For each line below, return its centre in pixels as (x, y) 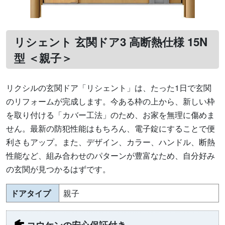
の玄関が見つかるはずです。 (58, 169)
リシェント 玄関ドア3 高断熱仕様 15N (111, 41)
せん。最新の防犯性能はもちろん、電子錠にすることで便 (110, 129)
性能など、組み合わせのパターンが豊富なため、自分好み (110, 156)
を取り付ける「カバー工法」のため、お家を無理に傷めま (110, 115)
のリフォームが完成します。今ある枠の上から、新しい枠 (110, 101)
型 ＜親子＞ (43, 58)
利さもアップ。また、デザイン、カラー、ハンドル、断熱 (110, 142)
